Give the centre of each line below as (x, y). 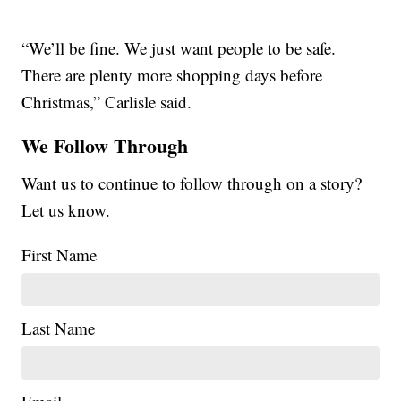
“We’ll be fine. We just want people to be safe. (179, 47)
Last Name (59, 328)
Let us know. (66, 209)
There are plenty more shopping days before (172, 74)
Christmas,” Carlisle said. (107, 101)
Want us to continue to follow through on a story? (192, 183)
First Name (60, 254)
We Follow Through (105, 145)
